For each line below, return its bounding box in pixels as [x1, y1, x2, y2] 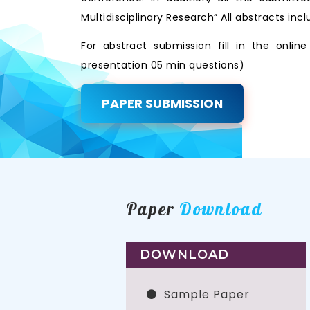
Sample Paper [164, 286, 250, 302]
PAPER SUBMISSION [102, 94, 223, 112]
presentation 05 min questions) [81, 57, 244, 72]
